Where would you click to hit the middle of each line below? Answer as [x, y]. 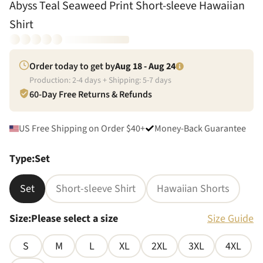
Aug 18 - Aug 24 [145, 66]
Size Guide [230, 219]
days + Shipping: [113, 80]
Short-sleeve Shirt [96, 189]
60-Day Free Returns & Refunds [91, 95]
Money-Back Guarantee [200, 129]
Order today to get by [72, 66]
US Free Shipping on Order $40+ [82, 129]
